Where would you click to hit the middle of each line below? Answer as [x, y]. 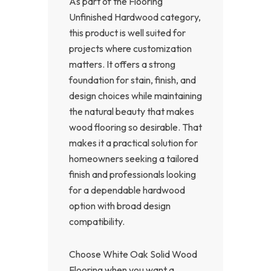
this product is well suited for [127, 32]
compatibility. [97, 221]
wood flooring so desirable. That [135, 127]
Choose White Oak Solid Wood [133, 254]
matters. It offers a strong [122, 64]
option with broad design [120, 205]
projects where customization [130, 48]
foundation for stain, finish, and [132, 80]
